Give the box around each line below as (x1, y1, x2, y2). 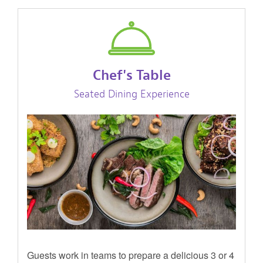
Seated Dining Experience (73, 87, 190, 101)
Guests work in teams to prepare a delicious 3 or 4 (27, 248, 234, 262)
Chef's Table (92, 66, 171, 84)
